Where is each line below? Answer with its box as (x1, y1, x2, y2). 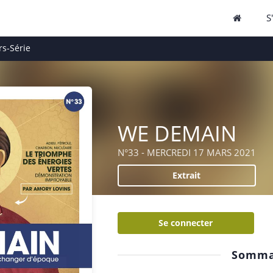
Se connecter (158, 217, 213, 229)
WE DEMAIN (117, 119, 236, 147)
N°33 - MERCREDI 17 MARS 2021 (117, 146, 256, 159)
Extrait (172, 169, 201, 181)
